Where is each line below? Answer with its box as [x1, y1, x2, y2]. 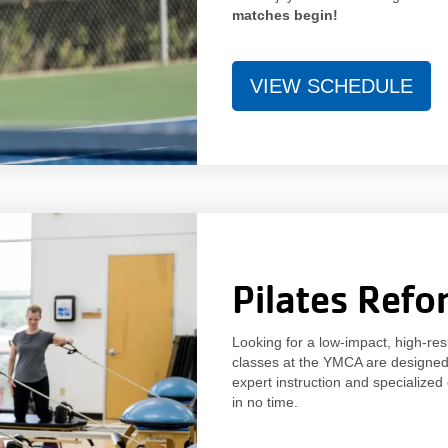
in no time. [231, 393, 298, 410]
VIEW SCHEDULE [249, 74, 413, 97]
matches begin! [231, 6, 338, 23]
